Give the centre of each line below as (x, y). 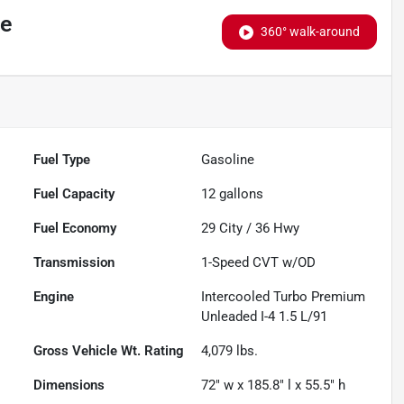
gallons (240, 194)
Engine (54, 297)
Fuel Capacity (74, 194)
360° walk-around (310, 32)
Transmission (74, 263)
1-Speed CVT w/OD (259, 263)
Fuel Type (62, 160)
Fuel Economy (75, 229)
